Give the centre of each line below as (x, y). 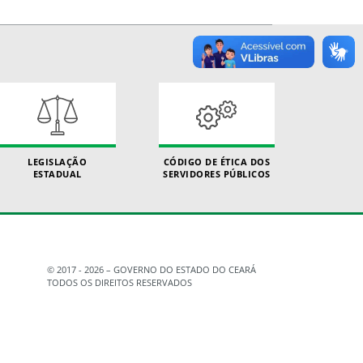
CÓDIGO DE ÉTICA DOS (217, 162)
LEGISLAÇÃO (58, 162)
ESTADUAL (57, 174)
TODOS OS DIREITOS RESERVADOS (119, 282)
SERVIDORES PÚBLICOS (217, 174)
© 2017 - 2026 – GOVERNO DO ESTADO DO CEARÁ (151, 269)
